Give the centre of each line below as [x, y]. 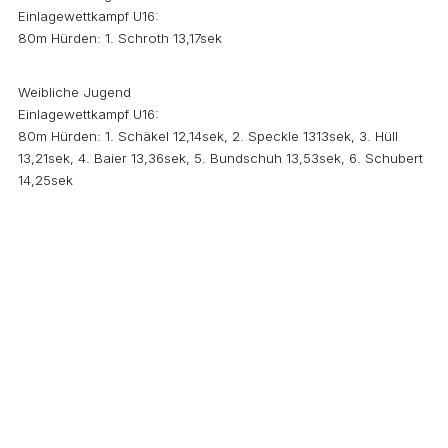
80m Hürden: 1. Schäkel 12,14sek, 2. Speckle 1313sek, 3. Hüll [208, 135]
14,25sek [45, 179]
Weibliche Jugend [74, 91]
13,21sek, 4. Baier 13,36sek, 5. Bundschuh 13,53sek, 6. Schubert [220, 157]
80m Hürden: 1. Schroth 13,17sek [120, 37]
